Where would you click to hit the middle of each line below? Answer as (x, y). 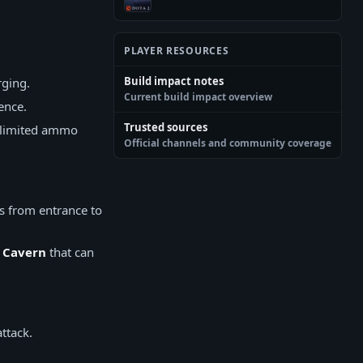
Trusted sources (166, 127)
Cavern (24, 252)
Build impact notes (174, 81)
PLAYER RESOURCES (177, 50)
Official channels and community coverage (228, 143)
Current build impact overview (198, 96)
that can (70, 252)
